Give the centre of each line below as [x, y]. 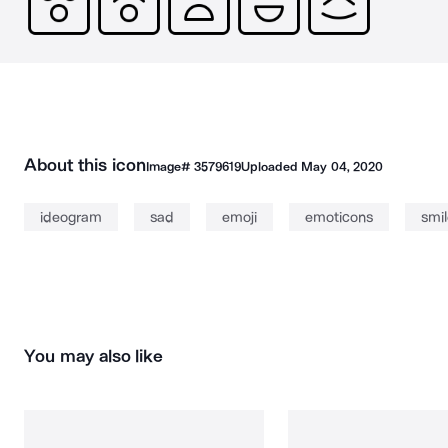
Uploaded [271, 166]
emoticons [339, 217]
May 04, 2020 [342, 166]
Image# [169, 166]
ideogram [71, 217]
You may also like [94, 356]
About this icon [85, 165]
